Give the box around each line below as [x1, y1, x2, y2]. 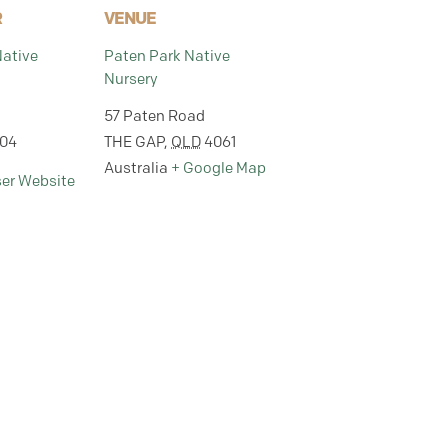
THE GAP [104, 133, 164, 151]
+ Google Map [171, 159, 266, 177]
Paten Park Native [104, 47, 230, 65]
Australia [104, 159, 168, 177]
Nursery [104, 70, 158, 88]
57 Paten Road [104, 107, 205, 125]
